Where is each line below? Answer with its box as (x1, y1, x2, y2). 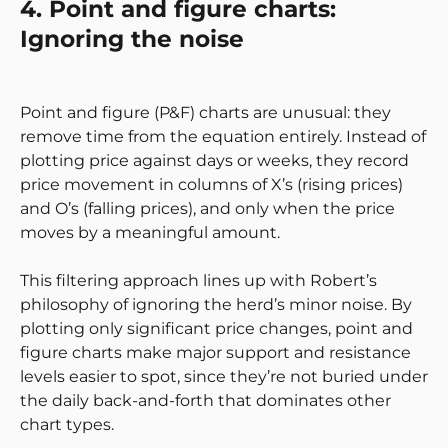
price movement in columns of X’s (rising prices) (20, 175, 403, 194)
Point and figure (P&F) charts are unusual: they (20, 103, 391, 122)
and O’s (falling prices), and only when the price (20, 199, 395, 218)
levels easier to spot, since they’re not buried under (20, 367, 428, 386)
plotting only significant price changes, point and (20, 319, 413, 338)
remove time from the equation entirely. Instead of (20, 127, 426, 146)
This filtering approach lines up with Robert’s (20, 271, 377, 290)
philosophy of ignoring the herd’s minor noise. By (20, 295, 412, 314)
